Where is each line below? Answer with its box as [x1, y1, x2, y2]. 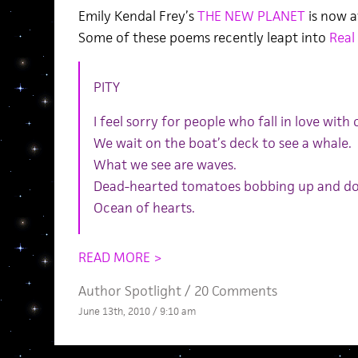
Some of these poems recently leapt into [78, 28, 329, 46]
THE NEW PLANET [197, 6, 305, 25]
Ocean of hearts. [93, 198, 195, 217]
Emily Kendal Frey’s [78, 6, 197, 25]
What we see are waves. [93, 155, 237, 173]
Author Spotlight [78, 281, 181, 300]
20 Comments [193, 281, 277, 300]
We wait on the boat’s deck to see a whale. [93, 133, 352, 152]
